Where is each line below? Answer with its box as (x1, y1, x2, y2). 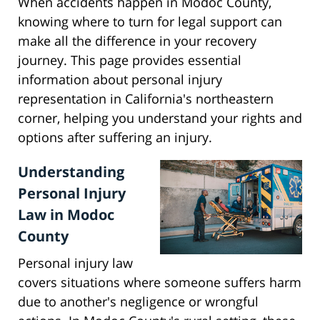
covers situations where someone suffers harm (18, 274, 301, 291)
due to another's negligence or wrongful (18, 293, 259, 311)
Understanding (18, 162, 124, 182)
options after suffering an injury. (18, 129, 212, 146)
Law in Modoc (18, 205, 114, 225)
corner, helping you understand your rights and (18, 109, 302, 127)
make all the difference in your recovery (18, 32, 256, 50)
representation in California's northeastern (18, 90, 274, 108)
